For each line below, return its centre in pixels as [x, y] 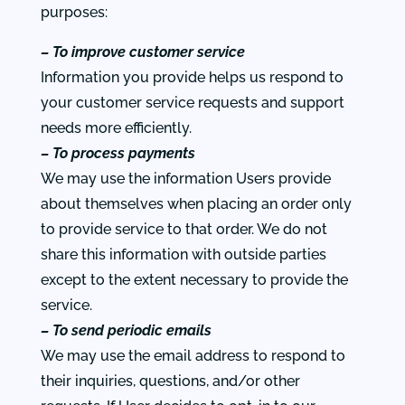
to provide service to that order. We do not [184, 229]
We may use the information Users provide [185, 179]
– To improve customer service [142, 52]
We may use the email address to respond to [193, 356]
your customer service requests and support [192, 103]
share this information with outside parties [183, 254]
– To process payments [118, 153]
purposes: [74, 12]
